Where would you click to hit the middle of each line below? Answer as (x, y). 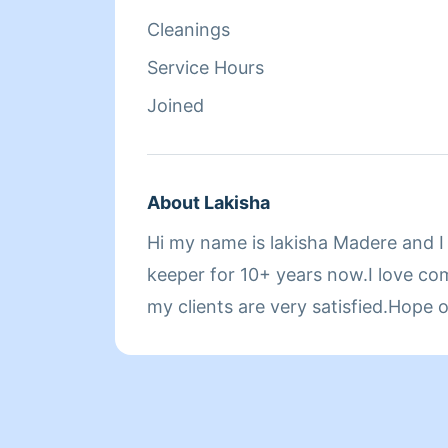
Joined (175, 105)
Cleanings (188, 29)
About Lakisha (208, 202)
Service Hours (205, 67)
